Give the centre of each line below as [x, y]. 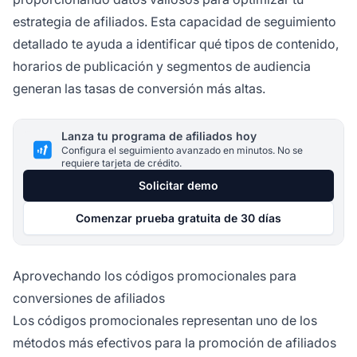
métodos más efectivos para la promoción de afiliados [175, 343]
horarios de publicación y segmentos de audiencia [162, 67]
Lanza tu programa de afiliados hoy [159, 136]
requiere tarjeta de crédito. [122, 163]
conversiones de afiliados [89, 298]
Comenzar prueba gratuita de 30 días [178, 218]
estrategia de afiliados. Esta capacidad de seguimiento [175, 22]
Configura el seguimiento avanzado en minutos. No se [182, 151]
